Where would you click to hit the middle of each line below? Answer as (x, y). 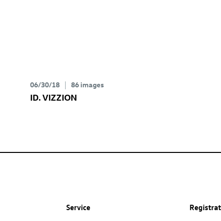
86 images (87, 84)
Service (78, 207)
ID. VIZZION (53, 97)
